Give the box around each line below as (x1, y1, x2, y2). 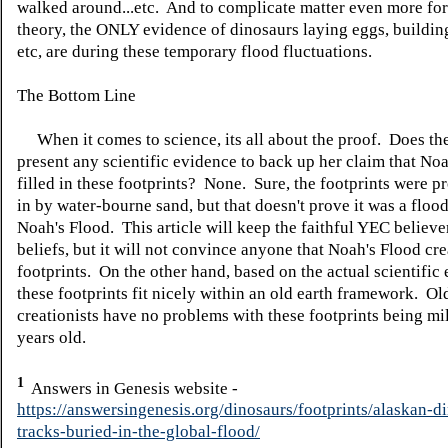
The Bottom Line (17, 85, 136, 105)
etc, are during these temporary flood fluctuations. (17, 41, 384, 61)
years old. (17, 327, 86, 347)
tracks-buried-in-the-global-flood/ (17, 422, 260, 442)
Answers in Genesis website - (24, 378, 242, 398)
